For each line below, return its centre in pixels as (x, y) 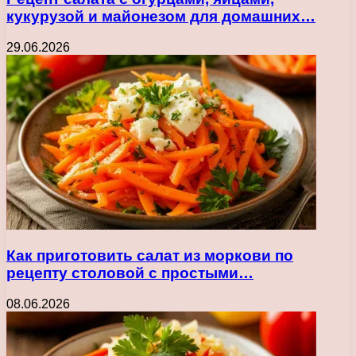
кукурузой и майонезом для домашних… (161, 16)
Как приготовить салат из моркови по (150, 256)
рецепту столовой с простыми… (130, 273)
